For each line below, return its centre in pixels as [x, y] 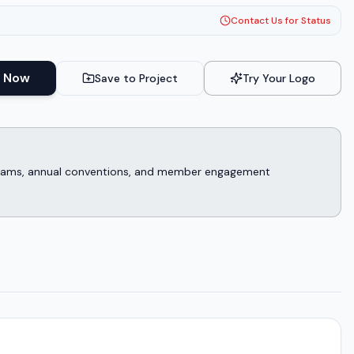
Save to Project [136, 78]
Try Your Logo [279, 78]
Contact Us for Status [281, 21]
